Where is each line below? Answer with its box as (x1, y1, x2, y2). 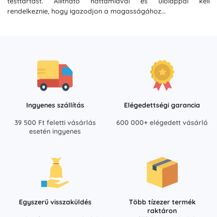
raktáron (147, 206, 177, 215)
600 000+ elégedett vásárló (116, 118, 208, 127)
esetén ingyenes (29, 127, 81, 136)
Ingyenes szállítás (26, 101, 84, 109)
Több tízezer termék (128, 198, 196, 206)
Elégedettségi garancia (124, 101, 200, 109)
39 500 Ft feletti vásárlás (14, 118, 96, 127)
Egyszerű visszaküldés (18, 198, 92, 206)
